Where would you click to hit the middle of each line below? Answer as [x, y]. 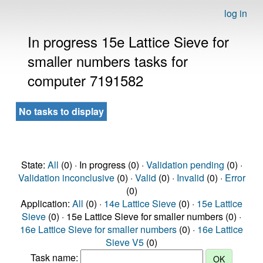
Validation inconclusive [66, 178]
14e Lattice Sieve [140, 203]
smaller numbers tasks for [108, 61]
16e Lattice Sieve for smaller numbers [98, 229]
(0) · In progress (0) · [102, 165]
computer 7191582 [85, 80]
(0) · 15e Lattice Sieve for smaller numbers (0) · [144, 216]
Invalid [190, 178]
